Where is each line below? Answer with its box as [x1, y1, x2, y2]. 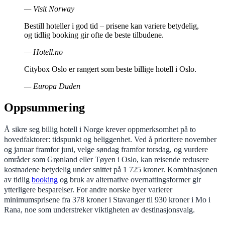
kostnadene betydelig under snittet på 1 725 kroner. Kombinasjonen [4, 164, 217, 174]
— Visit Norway [24, 4, 74, 13]
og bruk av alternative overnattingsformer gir [58, 174, 201, 184]
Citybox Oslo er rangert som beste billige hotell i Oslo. [24, 64, 196, 73]
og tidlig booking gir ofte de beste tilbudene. [24, 30, 164, 39]
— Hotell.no [24, 47, 63, 56]
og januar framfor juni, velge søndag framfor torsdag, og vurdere [4, 144, 208, 154]
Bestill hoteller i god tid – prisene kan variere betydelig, [24, 21, 199, 30]
